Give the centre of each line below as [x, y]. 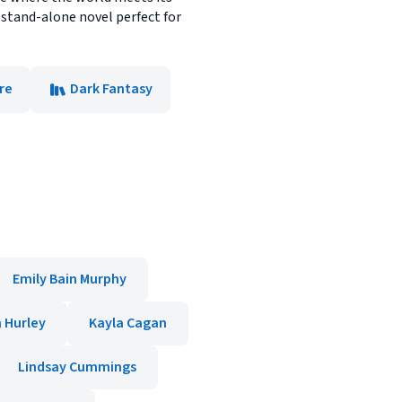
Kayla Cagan [128, 323]
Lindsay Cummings [77, 367]
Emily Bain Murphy [70, 279]
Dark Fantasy [111, 89]
